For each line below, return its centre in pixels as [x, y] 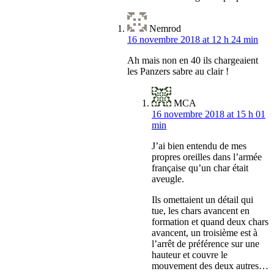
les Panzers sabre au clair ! [178, 72]
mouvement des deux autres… [210, 266]
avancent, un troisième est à [205, 233]
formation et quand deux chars [210, 222]
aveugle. [168, 179]
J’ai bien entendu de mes [199, 146]
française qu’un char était [200, 168]
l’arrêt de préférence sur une [206, 244]
